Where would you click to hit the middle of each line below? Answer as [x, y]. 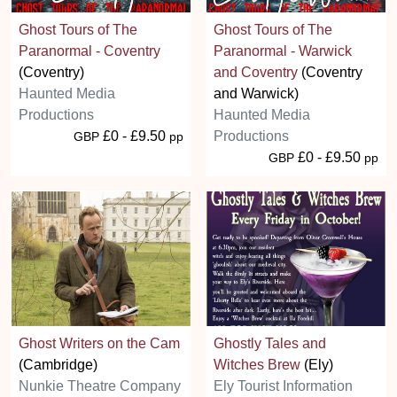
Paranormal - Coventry [90, 51]
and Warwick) [256, 94]
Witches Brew [257, 364]
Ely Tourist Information [283, 385]
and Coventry [256, 73]
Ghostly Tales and [270, 343]
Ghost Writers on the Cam [99, 343]
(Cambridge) [58, 364]
